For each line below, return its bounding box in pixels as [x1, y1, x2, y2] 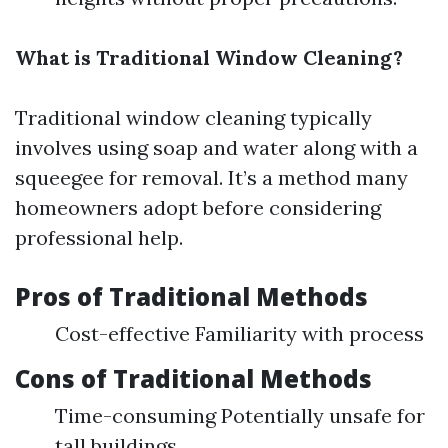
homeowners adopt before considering [15, 195, 381, 220]
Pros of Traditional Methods [15, 280, 368, 313]
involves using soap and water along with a [15, 135, 418, 160]
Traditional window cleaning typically [15, 105, 372, 130]
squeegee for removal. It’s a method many [15, 165, 408, 190]
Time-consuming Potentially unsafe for [55, 403, 425, 428]
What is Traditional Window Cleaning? [15, 45, 403, 70]
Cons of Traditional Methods [15, 362, 372, 395]
